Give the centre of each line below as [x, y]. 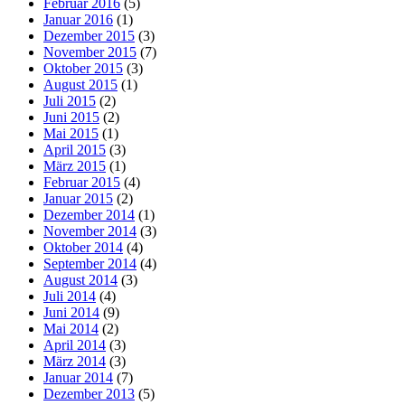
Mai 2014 [71, 328]
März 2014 [75, 361]
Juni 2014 [71, 312]
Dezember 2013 [89, 393]
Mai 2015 [71, 133]
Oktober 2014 [83, 247]
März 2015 [75, 165]
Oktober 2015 [83, 68]
